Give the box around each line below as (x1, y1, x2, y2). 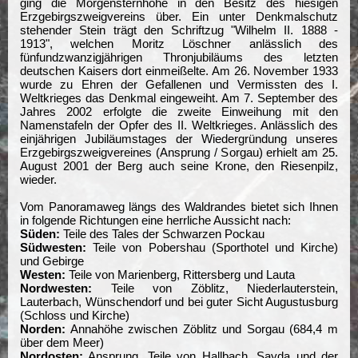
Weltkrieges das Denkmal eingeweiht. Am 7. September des (20, 90, 338, 105)
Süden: (20, 226, 60, 241)
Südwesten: (20, 240, 86, 254)
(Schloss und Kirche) (20, 308, 129, 322)
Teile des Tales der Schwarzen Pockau (60, 226, 265, 241)
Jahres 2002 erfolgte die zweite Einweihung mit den (20, 104, 338, 118)
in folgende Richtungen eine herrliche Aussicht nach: (20, 213, 291, 227)
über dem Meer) (20, 335, 104, 349)
